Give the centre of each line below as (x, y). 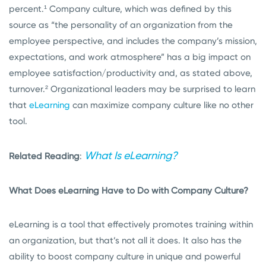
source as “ (32, 25)
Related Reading (44, 156)
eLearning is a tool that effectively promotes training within (131, 224)
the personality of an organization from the (144, 25)
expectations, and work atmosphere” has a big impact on (130, 57)
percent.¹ (28, 9)
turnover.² (28, 89)
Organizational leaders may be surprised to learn (152, 89)
